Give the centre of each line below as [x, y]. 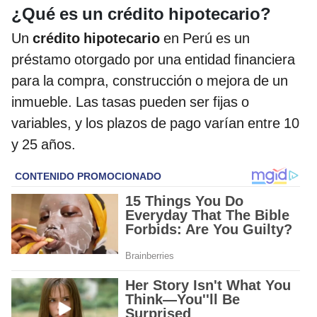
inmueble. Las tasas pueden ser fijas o [130, 102]
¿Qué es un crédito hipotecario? [141, 14]
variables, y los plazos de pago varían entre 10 [155, 123]
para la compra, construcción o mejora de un [150, 80]
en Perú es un [205, 38]
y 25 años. [44, 144]
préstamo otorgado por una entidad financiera [153, 59]
